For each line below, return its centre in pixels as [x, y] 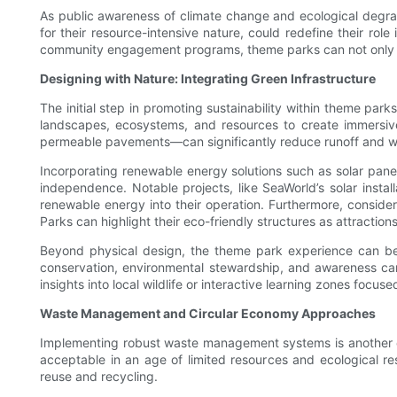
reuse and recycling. [99, 377]
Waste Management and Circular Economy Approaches [208, 314]
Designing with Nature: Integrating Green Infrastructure [208, 79]
